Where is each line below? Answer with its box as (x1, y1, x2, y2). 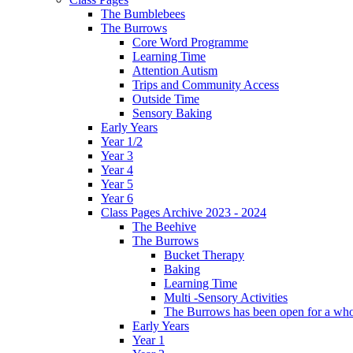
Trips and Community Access (132, 77, 279, 91)
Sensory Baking (132, 106, 212, 120)
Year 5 (101, 176, 133, 191)
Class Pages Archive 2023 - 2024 (101, 205, 266, 219)
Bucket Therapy (164, 247, 244, 262)
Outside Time (132, 91, 199, 106)
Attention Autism (132, 63, 217, 77)
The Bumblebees (101, 6, 185, 20)
